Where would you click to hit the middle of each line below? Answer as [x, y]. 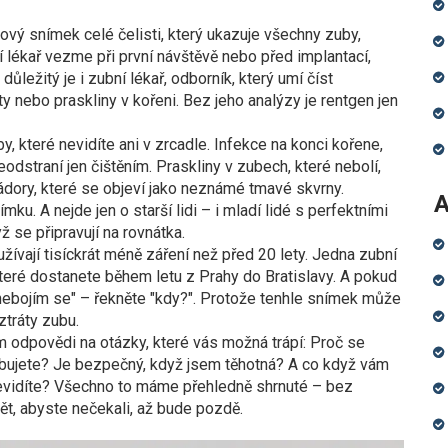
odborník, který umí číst [252, 78]
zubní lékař [126, 78]
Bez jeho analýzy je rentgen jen [288, 100]
